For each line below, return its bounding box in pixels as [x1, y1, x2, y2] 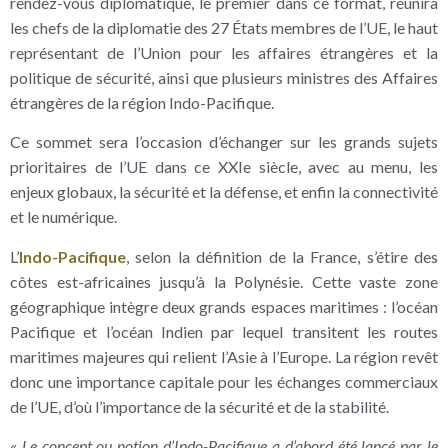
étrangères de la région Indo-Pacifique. [10, 92, 274, 112]
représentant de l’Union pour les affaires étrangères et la [10, 42, 438, 62]
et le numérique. [10, 207, 117, 227]
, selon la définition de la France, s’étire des [126, 246, 438, 266]
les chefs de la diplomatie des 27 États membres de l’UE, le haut [10, 17, 438, 37]
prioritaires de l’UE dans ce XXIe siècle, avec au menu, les [10, 157, 438, 177]
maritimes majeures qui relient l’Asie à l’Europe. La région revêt [10, 346, 438, 366]
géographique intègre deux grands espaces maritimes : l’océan [10, 296, 438, 316]
